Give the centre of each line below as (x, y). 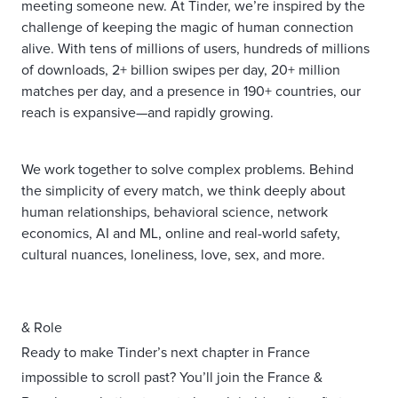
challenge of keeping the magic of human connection (187, 28)
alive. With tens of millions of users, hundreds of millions (195, 49)
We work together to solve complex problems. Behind (187, 170)
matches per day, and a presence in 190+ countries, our (191, 92)
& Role (42, 328)
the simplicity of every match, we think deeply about (183, 191)
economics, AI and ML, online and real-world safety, (181, 234)
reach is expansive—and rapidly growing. (147, 113)
